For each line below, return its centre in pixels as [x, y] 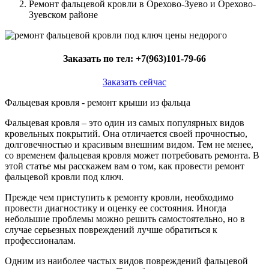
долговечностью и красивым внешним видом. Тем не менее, [129, 145]
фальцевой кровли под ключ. [64, 177]
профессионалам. [40, 241]
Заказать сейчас [134, 82]
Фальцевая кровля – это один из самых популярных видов [125, 123]
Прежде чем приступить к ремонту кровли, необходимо [119, 198]
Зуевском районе [63, 14]
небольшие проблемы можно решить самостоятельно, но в [125, 219]
